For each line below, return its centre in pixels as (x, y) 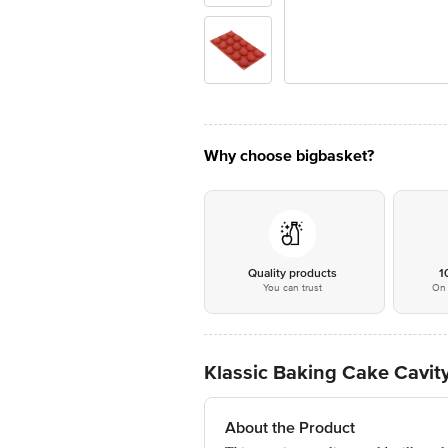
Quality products (292, 273)
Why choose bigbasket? (289, 156)
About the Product (290, 428)
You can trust (292, 288)
